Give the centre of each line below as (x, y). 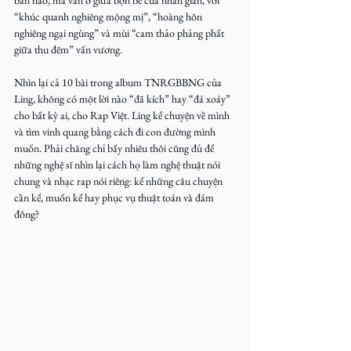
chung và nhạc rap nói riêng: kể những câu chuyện (119, 181)
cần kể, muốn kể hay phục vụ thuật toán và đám (115, 197)
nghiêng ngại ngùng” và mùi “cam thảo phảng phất (120, 33)
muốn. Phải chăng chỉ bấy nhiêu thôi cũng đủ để (115, 148)
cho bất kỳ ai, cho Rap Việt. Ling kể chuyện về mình (123, 115)
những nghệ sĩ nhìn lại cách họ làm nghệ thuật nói (118, 165)
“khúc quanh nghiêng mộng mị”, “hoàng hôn (109, 16)
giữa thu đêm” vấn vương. (68, 49)
